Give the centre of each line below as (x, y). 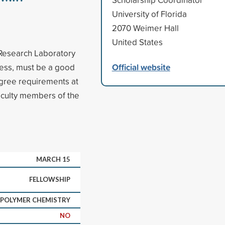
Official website (141, 67)
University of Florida (149, 14)
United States (137, 42)
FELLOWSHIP (50, 179)
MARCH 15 (53, 159)
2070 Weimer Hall (145, 28)
